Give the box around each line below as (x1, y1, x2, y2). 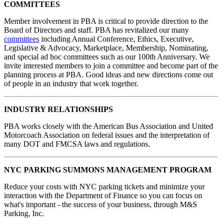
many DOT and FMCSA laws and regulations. (4, 140, 150, 149)
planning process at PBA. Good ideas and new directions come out (4, 70, 213, 79)
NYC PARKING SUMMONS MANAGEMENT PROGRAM (4, 166, 212, 174)
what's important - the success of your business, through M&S (4, 200, 197, 209)
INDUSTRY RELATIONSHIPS (4, 105, 113, 114)
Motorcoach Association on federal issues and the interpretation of (4, 131, 210, 140)
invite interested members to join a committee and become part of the (4, 61, 218, 70)
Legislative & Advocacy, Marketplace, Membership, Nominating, (4, 44, 208, 53)
